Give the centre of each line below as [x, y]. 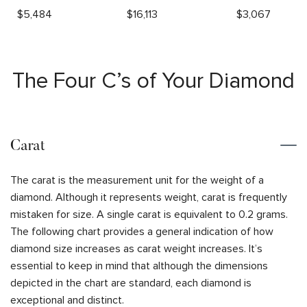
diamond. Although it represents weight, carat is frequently [149, 197]
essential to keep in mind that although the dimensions [139, 266]
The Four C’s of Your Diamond [153, 81]
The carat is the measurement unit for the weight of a [137, 180]
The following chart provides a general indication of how [142, 231]
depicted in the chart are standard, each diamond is [131, 283]
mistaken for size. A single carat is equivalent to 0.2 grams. [149, 214]
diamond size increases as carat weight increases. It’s [136, 248]
